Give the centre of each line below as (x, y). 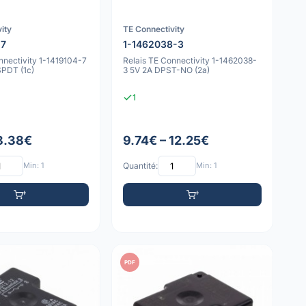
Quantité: (141, 166)
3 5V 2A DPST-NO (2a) (167, 70)
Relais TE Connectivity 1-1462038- (190, 61)
